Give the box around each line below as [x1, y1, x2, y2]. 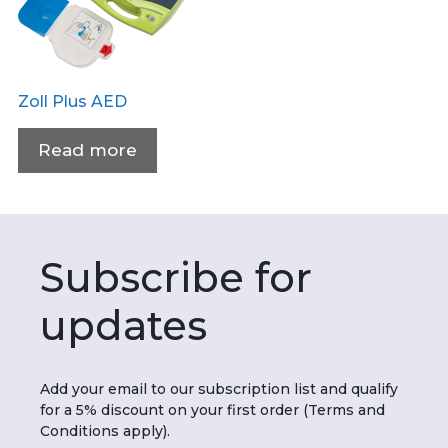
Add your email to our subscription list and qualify [40, 380, 398, 398]
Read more [38, 140, 137, 160]
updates [40, 301, 207, 350]
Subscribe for [40, 253, 312, 302]
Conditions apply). [40, 422, 170, 440]
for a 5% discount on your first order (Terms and [40, 401, 385, 419]
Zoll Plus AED [18, 92, 127, 111]
